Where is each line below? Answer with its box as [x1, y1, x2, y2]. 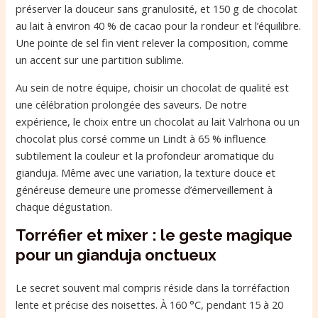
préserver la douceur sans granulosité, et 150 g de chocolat [16, 1, 298, 16]
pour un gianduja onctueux [16, 246, 217, 265]
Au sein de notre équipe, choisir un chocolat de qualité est [16, 79, 290, 94]
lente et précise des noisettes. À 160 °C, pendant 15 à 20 [16, 297, 284, 312]
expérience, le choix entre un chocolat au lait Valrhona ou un [16, 114, 300, 128]
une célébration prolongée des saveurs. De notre [16, 97, 248, 111]
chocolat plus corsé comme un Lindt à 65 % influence [16, 131, 267, 146]
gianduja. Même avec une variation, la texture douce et [16, 165, 276, 180]
